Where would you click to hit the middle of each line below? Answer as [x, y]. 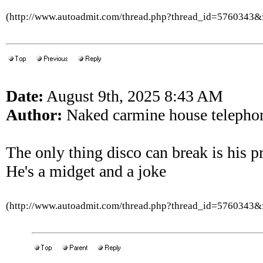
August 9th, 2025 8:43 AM [133, 96]
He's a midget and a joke [86, 171]
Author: [34, 115]
